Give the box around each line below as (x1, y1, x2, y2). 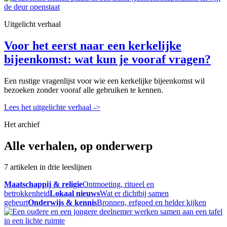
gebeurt (4, 198, 28, 207)
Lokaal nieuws (50, 189, 100, 198)
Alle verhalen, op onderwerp (4, 139, 153, 153)
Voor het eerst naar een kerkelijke (4, 39, 181, 52)
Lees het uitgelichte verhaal (4, 102, 93, 111)
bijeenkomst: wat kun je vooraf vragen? (4, 52, 211, 66)
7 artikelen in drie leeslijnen (4, 163, 92, 172)
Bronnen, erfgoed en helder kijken (97, 198, 206, 207)
